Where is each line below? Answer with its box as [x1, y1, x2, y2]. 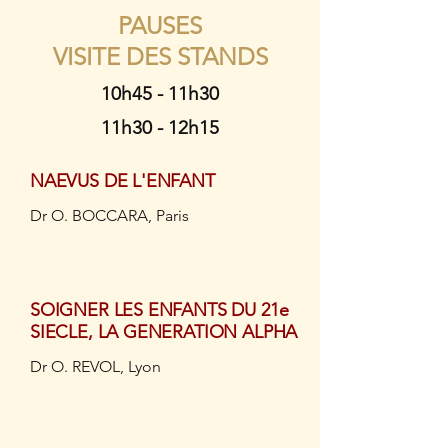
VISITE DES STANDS [52, 42, 268, 71]
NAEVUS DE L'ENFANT [30, 170, 215, 192]
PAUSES [118, 11, 202, 40]
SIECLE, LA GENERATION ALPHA [30, 321, 298, 343]
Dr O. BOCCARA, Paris [30, 206, 189, 225]
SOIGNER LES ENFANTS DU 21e [30, 299, 289, 321]
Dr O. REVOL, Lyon [30, 357, 161, 376]
